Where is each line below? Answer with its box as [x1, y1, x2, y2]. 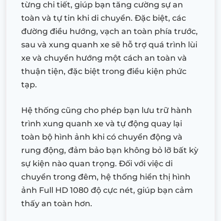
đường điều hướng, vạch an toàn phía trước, [21, 26, 198, 36]
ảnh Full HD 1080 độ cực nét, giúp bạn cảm [21, 185, 193, 195]
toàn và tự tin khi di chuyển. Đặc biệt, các [21, 13, 186, 23]
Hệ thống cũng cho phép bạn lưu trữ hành [21, 105, 192, 115]
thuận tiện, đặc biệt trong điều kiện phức [21, 66, 186, 76]
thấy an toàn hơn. [21, 198, 92, 208]
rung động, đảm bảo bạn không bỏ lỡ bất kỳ [21, 145, 198, 155]
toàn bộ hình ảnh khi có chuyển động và [21, 132, 183, 142]
